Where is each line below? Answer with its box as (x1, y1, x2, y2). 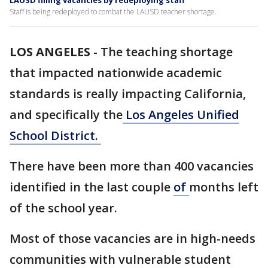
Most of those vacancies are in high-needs (10, 230, 255, 246)
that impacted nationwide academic (10, 65, 222, 81)
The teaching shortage (100, 44, 233, 60)
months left (189, 179, 258, 195)
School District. (10, 127, 101, 144)
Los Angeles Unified (123, 106, 239, 123)
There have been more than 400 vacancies (10, 158, 254, 174)
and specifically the (10, 106, 123, 123)
